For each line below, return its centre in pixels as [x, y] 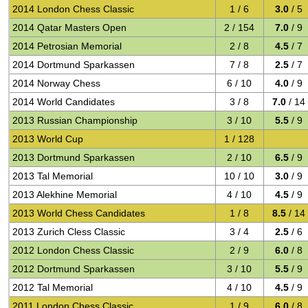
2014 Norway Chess [57, 83]
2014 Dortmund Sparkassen [74, 65]
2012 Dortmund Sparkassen [74, 269]
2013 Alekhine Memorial [65, 195]
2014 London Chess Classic [74, 9]
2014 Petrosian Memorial [67, 46]
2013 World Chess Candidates [79, 213]
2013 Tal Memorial [53, 176]
